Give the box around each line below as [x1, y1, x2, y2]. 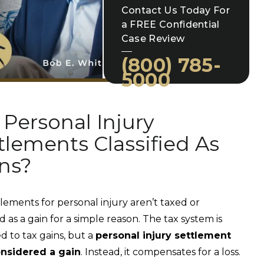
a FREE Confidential [121, 18, 220, 30]
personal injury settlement [95, 230, 231, 241]
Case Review [121, 32, 185, 44]
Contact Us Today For [121, 4, 230, 16]
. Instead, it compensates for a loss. [81, 246, 240, 258]
